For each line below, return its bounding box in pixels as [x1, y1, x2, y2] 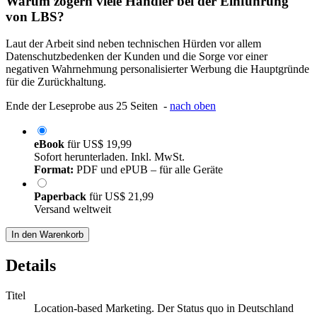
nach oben [170, 100, 216, 113]
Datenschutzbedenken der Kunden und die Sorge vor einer [6, 50, 267, 63]
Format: [34, 163, 74, 176]
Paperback [34, 190, 89, 203]
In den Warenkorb [11, 229, 83, 241]
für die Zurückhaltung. [6, 76, 106, 88]
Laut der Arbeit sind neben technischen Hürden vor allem [6, 38, 261, 50]
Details [6, 256, 56, 275]
